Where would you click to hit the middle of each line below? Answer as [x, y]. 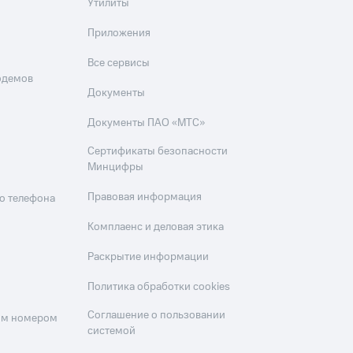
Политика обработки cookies [159, 287]
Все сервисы [119, 63]
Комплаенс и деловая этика [156, 227]
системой [112, 331]
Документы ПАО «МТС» [147, 123]
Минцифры [116, 167]
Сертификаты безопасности [158, 152]
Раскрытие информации [149, 257]
